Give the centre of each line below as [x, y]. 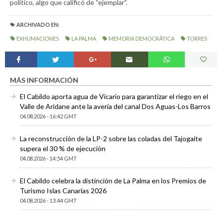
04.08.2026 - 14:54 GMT [48, 158]
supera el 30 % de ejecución [63, 148]
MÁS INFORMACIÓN [44, 80]
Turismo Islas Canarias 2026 [63, 190]
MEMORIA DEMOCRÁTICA [141, 38]
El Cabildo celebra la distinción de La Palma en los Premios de [113, 180]
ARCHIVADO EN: [38, 24]
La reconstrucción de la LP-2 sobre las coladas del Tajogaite [111, 138]
